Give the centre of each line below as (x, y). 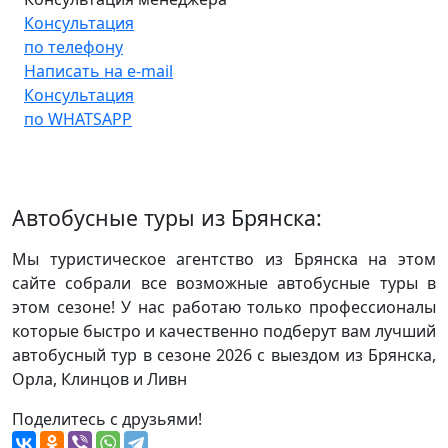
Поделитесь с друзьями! (107, 418)
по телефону (73, 46)
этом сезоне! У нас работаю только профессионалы (224, 306)
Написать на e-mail (98, 70)
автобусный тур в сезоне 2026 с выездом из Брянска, (224, 354)
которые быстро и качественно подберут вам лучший (224, 330)
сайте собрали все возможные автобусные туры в (224, 282)
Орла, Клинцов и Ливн (99, 378)
